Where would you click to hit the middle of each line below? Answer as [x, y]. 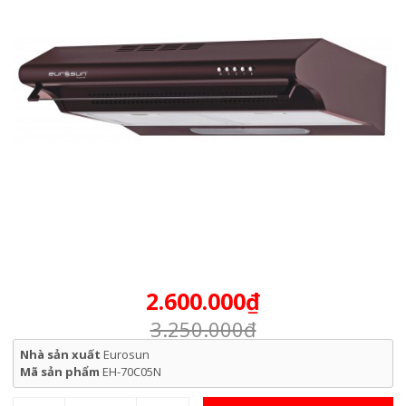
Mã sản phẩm [61, 372]
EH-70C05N [131, 372]
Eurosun [126, 355]
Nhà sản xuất [61, 355]
